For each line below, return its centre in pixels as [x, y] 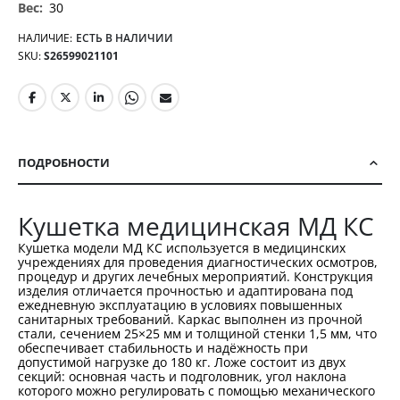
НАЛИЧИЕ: [45, 38]
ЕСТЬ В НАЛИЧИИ [125, 38]
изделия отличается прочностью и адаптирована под [185, 290]
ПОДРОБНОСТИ [64, 162]
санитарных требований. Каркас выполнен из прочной [190, 319]
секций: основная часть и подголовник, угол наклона [182, 376]
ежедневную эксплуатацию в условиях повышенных [180, 304]
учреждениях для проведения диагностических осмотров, [198, 262]
